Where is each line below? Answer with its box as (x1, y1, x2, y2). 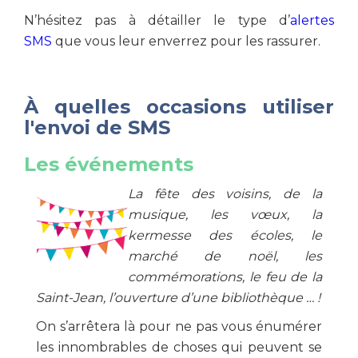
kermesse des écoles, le (128, 228, 322, 243)
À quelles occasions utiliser (24, 95, 334, 118)
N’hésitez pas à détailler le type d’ (24, 13, 290, 28)
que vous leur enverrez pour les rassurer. (52, 34, 324, 49)
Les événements (24, 153, 193, 176)
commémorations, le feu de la (128, 269, 322, 284)
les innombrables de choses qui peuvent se (36, 340, 322, 355)
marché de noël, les (128, 249, 322, 264)
